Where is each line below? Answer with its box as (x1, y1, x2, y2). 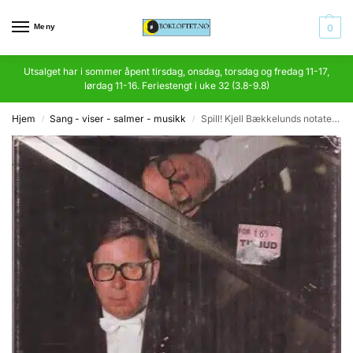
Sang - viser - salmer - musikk (50, 113, 187, 124)
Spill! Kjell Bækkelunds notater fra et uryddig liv (200, 113, 332, 124)
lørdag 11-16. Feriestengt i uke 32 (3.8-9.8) (84, 80, 269, 91)
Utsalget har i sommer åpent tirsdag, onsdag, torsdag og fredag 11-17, (24, 65, 329, 77)
